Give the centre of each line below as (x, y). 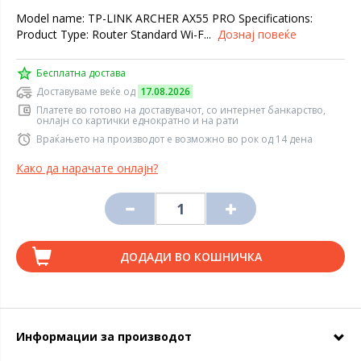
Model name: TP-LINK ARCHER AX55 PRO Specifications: (164, 18)
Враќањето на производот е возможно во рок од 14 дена (174, 139)
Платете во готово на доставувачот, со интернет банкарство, (181, 110)
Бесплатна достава (81, 73)
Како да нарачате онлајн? (87, 168)
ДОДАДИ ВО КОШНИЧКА (191, 257)
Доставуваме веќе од (87, 91)
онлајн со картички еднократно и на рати (137, 120)
